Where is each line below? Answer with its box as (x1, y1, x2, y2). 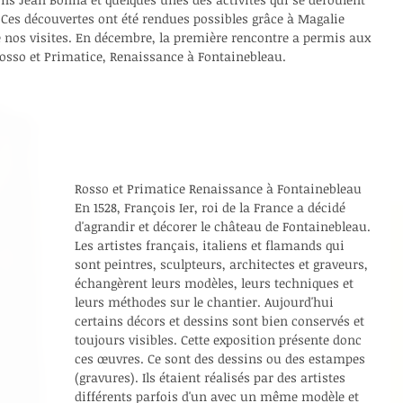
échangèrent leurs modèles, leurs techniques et (75, 273, 357, 291)
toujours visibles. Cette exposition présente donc (75, 330, 365, 348)
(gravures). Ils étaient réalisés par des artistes (75, 368, 349, 386)
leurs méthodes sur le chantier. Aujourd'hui (75, 292, 337, 310)
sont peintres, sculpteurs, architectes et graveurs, (75, 255, 372, 273)
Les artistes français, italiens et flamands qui (75, 236, 348, 254)
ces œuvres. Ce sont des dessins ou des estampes (75, 349, 369, 367)
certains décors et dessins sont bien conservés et (75, 311, 368, 329)
